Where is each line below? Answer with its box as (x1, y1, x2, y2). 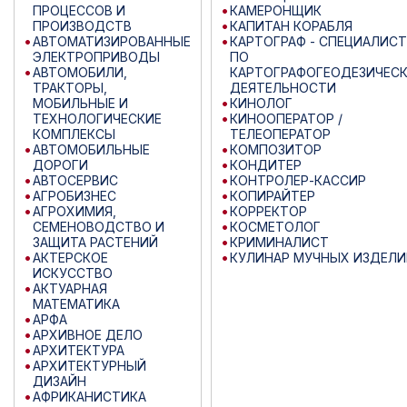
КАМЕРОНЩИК (230, 2, 322, 18)
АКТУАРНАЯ (33, 280, 107, 296)
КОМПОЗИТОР (230, 141, 322, 157)
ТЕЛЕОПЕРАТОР (230, 125, 331, 142)
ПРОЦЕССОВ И (33, 2, 125, 18)
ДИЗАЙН (33, 372, 86, 389)
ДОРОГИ (33, 156, 88, 173)
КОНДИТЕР (230, 156, 302, 173)
